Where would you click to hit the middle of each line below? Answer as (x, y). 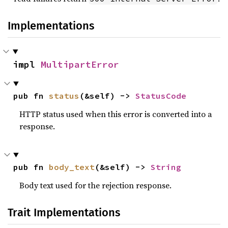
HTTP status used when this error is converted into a (116, 114)
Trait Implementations (64, 212)
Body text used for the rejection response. (96, 185)
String (166, 167)
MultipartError (80, 64)
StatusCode (161, 96)
